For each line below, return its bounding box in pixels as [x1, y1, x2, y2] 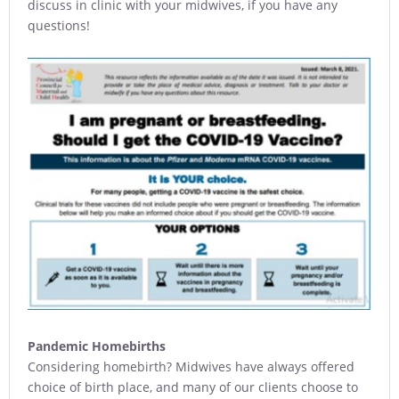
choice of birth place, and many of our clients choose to [28, 378, 358, 395]
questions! [28, 16, 90, 34]
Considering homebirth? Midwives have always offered [28, 357, 354, 375]
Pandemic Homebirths [28, 337, 166, 354]
